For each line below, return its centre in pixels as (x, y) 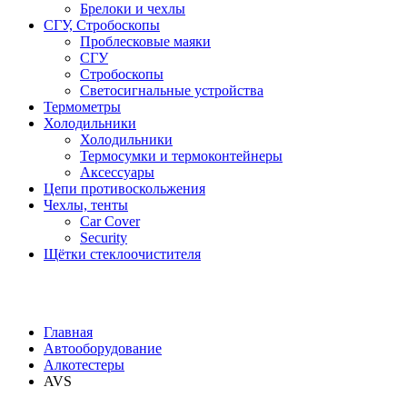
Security (104, 237)
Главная (68, 332)
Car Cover (110, 221)
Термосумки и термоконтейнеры (181, 155)
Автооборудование (103, 348)
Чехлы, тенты (86, 204)
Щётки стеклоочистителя (122, 253)
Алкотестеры (84, 364)
